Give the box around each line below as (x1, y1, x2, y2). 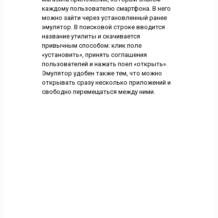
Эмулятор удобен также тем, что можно (41, 69, 162, 77)
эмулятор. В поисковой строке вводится (41, 23, 165, 31)
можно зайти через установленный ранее (41, 14, 167, 21)
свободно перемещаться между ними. (41, 88, 155, 95)
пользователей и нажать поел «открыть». (41, 60, 167, 68)
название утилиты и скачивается (41, 32, 140, 40)
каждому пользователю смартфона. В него (41, 4, 171, 12)
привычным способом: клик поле (41, 41, 142, 49)
